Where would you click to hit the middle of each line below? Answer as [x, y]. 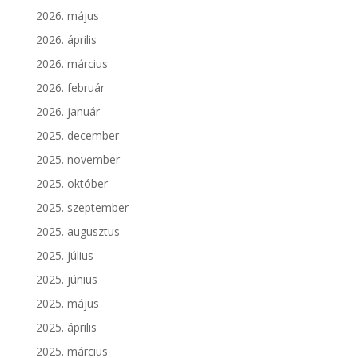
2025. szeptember [82, 207]
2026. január [68, 111]
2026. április [66, 39]
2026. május [67, 15]
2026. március [72, 63]
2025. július [64, 255]
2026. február [70, 87]
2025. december [77, 135]
